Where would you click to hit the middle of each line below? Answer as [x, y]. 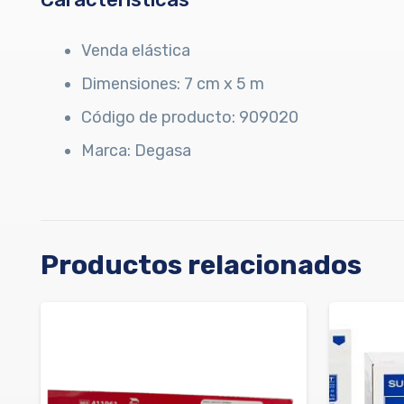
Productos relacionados [201, 265]
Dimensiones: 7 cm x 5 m [173, 83]
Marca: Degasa [136, 150]
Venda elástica [136, 50]
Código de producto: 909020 [190, 117]
